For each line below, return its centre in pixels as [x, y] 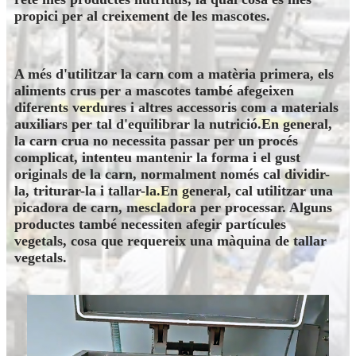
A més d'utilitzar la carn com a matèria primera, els [174, 74]
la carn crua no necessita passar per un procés [156, 141]
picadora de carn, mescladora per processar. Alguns [173, 208]
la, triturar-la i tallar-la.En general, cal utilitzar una [174, 191]
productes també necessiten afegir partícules [150, 224]
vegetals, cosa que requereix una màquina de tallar [170, 241]
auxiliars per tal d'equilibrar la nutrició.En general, [173, 124]
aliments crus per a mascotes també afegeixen [154, 91]
